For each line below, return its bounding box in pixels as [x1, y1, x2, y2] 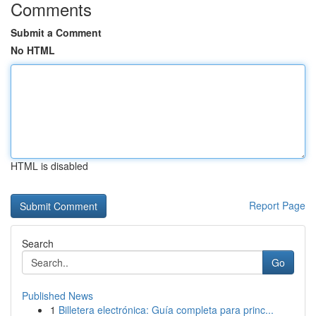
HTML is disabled [11, 159, 88, 173]
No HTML [11, 43, 55, 57]
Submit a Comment [11, 25, 102, 39]
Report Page [249, 198, 305, 212]
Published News [22, 288, 93, 303]
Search [22, 236, 54, 250]
